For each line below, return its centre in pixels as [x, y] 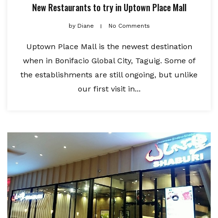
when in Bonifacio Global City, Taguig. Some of [109, 61]
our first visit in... [109, 89]
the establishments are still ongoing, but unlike [109, 75]
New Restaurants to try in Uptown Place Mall [109, 8]
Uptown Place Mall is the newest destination [109, 47]
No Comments [129, 26]
